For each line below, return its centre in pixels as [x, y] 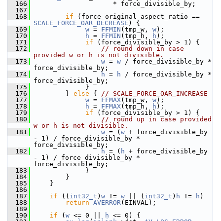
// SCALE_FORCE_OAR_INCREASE [154, 93]
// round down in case [143, 49]
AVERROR [107, 203]
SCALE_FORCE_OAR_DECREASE [81, 23]
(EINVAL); [139, 203]
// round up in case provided [156, 119]
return [77, 203]
